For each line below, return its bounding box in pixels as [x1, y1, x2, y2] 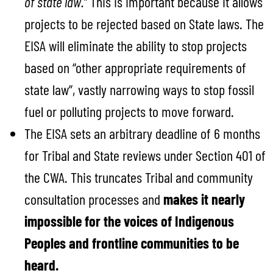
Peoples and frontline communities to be [24, 233, 239, 252]
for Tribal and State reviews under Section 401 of [24, 146, 266, 164]
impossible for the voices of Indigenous [24, 211, 234, 230]
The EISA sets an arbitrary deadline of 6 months [24, 124, 260, 142]
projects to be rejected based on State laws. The [24, 14, 264, 32]
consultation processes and [24, 190, 163, 208]
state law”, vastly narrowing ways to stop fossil [24, 80, 254, 98]
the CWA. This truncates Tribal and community [24, 168, 253, 186]
